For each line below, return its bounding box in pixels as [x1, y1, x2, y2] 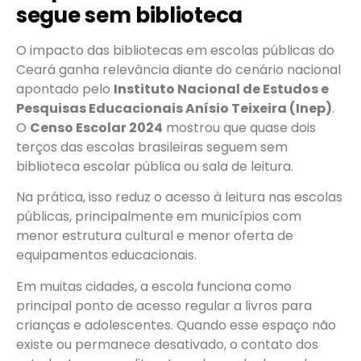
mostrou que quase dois [163, 118, 316, 137]
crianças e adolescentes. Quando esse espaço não [16, 315, 336, 334]
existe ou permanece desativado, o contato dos [16, 334, 318, 354]
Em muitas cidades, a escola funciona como [16, 276, 292, 296]
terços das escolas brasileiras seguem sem [16, 137, 288, 156]
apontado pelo [16, 79, 114, 98]
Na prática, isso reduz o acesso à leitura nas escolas [16, 188, 342, 207]
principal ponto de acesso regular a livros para [16, 296, 312, 315]
